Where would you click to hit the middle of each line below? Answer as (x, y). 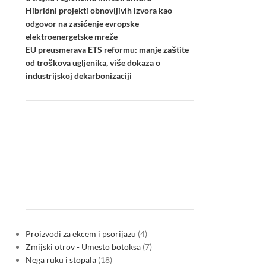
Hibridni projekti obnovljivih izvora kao (99, 10)
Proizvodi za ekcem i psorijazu (80, 234)
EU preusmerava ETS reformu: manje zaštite (107, 50)
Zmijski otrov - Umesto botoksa (83, 247)
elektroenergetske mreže (71, 37)
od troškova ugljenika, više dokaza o (93, 63)
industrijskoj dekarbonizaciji (78, 76)
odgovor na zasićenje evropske (82, 23)
